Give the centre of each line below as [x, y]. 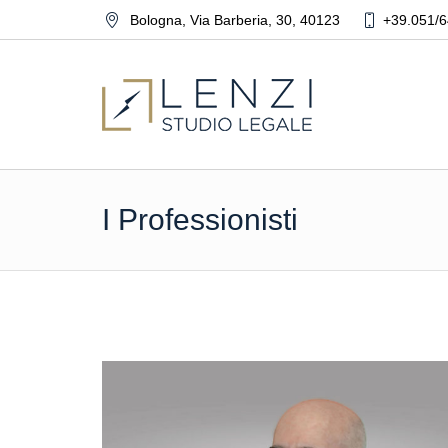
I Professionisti [200, 219]
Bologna [155, 20]
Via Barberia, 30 [240, 20]
